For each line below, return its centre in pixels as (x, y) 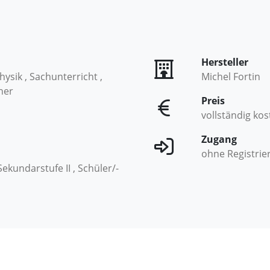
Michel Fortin (231, 77)
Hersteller (225, 62)
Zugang (219, 139)
